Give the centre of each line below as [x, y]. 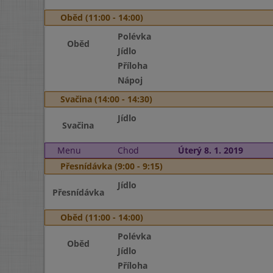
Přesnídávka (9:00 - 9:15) [112, 166]
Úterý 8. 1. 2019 [210, 150]
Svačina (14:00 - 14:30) [106, 99]
